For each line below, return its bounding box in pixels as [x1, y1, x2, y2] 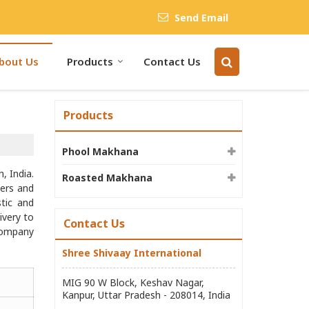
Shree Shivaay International [62, 246, 201, 259]
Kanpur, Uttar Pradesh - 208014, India [62, 288, 230, 301]
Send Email [175, 10, 228, 24]
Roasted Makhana [62, 171, 152, 184]
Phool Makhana [62, 145, 139, 158]
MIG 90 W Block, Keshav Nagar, [62, 276, 204, 289]
